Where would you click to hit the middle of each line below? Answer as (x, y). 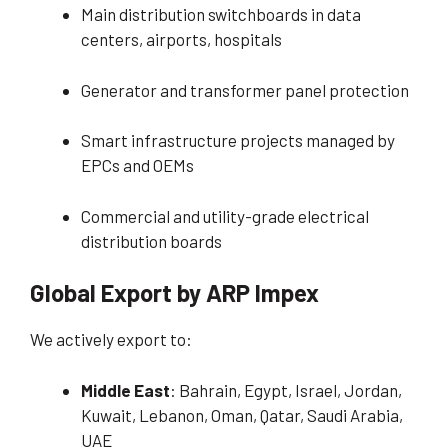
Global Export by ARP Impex (174, 293)
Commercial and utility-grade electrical (225, 215)
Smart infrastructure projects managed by (238, 140)
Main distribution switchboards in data (221, 14)
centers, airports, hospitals (181, 39)
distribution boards (151, 240)
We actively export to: (111, 339)
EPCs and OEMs (137, 165)
